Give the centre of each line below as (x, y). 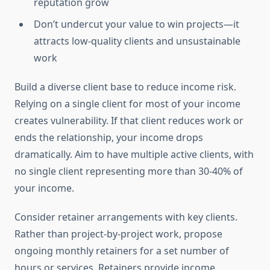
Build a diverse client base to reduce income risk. (125, 87)
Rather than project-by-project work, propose (118, 234)
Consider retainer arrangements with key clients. (126, 217)
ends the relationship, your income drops (109, 138)
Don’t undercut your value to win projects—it (137, 24)
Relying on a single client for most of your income (127, 104)
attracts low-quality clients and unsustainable (137, 41)
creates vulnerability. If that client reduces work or (129, 121)
